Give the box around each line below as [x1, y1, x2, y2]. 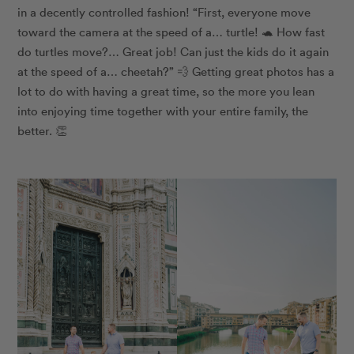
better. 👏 [17, 122, 68, 139]
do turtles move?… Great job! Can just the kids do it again [17, 43, 330, 60]
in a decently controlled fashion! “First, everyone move [17, 4, 311, 21]
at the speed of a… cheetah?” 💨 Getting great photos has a [17, 63, 335, 80]
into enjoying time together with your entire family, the [17, 103, 309, 119]
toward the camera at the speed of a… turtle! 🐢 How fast [17, 24, 326, 40]
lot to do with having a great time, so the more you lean [17, 83, 315, 100]
